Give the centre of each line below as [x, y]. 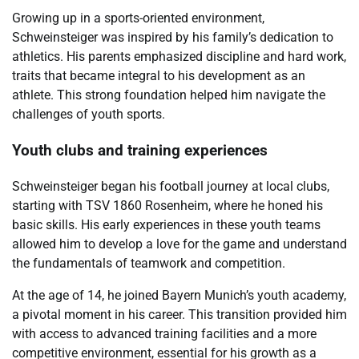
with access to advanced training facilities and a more [164, 333]
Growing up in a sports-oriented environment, [138, 18]
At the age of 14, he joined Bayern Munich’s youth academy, [179, 295]
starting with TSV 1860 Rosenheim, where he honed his [167, 205]
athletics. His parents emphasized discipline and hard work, [179, 57]
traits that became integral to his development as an [159, 76]
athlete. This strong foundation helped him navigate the [169, 95]
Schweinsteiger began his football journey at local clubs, [171, 186]
